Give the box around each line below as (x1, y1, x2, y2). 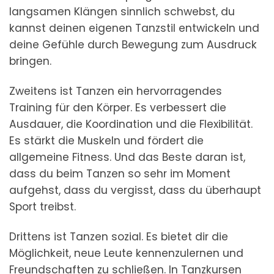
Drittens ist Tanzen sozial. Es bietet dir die (9, 229, 228, 244)
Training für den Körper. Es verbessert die (9, 100, 226, 115)
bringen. (9, 54, 51, 69)
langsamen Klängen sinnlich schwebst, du (9, 4, 235, 20)
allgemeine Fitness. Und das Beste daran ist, (9, 149, 245, 165)
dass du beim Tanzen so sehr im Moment (9, 166, 231, 181)
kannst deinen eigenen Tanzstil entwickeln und (9, 21, 259, 36)
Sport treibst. (9, 199, 76, 214)
